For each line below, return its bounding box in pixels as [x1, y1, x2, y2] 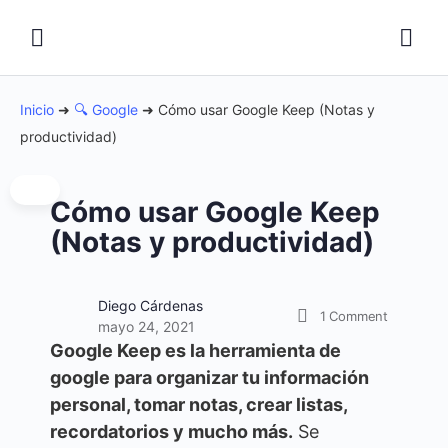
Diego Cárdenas [98, 297, 203, 314]
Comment [329, 307, 388, 324]
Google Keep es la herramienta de [50, 340, 341, 361]
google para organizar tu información [50, 367, 369, 388]
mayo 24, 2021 [98, 318, 195, 335]
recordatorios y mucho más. [50, 421, 293, 442]
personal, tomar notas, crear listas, [50, 394, 347, 415]
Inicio [20, 101, 54, 118]
